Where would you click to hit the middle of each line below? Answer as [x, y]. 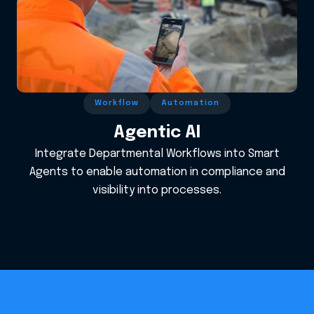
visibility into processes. [157, 190]
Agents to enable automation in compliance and [157, 172]
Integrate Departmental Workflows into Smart [157, 153]
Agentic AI [157, 132]
